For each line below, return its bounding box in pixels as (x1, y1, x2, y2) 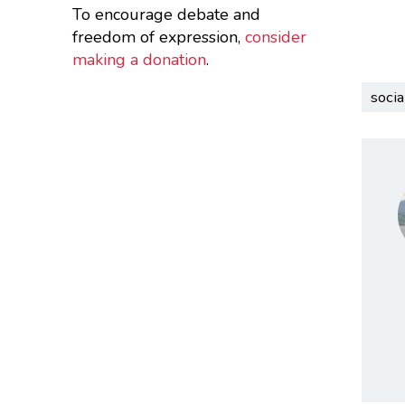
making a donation (71, 48, 206, 71)
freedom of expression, (71, 25, 245, 48)
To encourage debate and (71, 3, 260, 25)
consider (244, 25, 306, 48)
